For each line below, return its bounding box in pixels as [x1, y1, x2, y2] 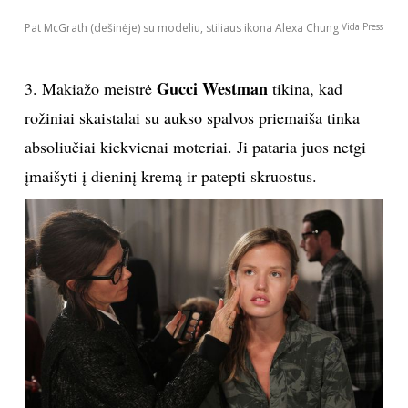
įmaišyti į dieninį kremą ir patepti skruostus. [24, 164, 317, 187]
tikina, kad [267, 76, 342, 99]
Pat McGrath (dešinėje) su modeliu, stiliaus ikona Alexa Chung [24, 19, 339, 36]
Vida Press [342, 19, 384, 33]
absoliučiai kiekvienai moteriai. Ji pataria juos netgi [24, 135, 366, 158]
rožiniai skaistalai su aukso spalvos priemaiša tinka [24, 106, 360, 128]
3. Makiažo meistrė [24, 76, 157, 99]
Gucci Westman [156, 76, 268, 100]
